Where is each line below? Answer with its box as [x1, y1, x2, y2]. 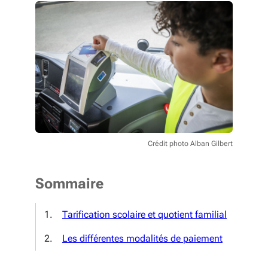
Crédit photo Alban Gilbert [148, 139, 233, 148]
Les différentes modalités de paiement [62, 233, 223, 244]
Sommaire [35, 175, 103, 192]
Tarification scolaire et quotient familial [62, 209, 227, 220]
